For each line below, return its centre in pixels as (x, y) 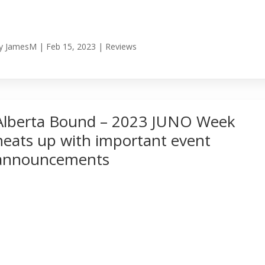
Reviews (121, 47)
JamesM (21, 47)
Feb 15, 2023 (71, 47)
